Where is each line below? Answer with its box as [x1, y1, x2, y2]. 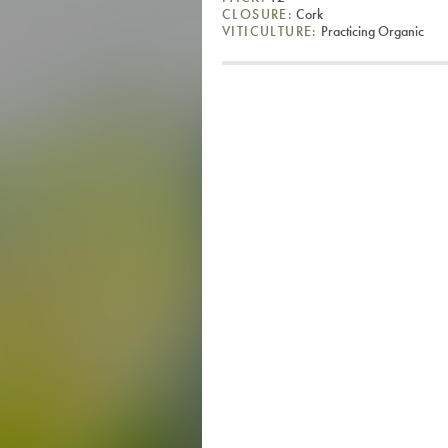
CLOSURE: [222, 4, 294, 23]
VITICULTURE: [222, 21, 318, 40]
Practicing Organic [317, 21, 424, 40]
